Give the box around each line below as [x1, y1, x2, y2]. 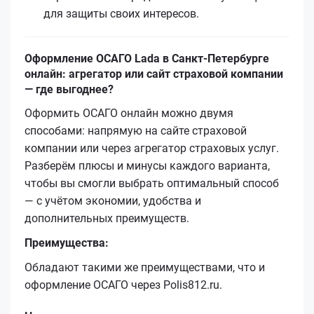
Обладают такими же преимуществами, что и [25, 260, 265, 274]
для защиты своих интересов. [43, 6, 199, 20]
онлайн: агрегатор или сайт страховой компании [25, 67, 283, 81]
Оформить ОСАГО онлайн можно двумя [25, 106, 233, 120]
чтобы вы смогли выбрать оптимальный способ [25, 176, 279, 190]
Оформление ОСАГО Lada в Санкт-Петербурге [25, 51, 269, 65]
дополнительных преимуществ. [25, 211, 189, 225]
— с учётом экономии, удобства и [25, 193, 201, 207]
